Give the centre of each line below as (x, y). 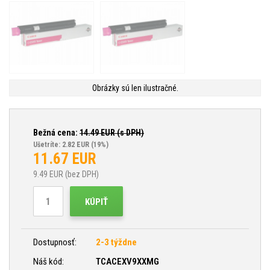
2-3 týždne (116, 242)
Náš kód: (49, 262)
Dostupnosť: (55, 242)
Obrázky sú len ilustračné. (135, 88)
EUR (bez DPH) (73, 174)
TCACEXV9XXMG (127, 262)
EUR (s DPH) (121, 133)
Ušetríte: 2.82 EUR (61, 145)
